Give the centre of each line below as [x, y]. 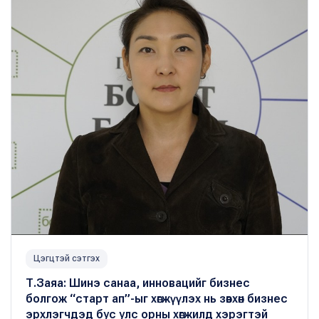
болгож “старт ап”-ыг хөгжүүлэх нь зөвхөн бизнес [157, 298]
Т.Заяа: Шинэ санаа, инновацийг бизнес [138, 283]
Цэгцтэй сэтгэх [67, 258]
